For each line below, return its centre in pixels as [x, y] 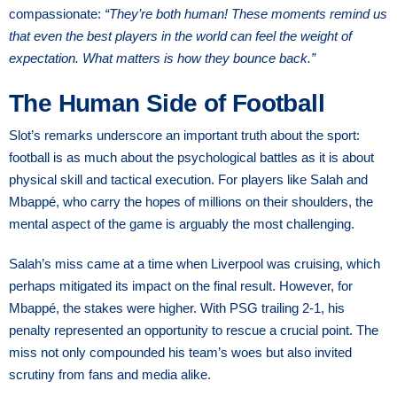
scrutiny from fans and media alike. [110, 374]
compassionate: [57, 13]
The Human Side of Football [167, 103]
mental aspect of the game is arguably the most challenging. [182, 223]
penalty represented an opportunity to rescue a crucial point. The [194, 330]
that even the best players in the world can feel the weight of [180, 35]
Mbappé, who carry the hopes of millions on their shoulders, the [191, 201]
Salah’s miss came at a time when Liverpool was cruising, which [195, 263]
